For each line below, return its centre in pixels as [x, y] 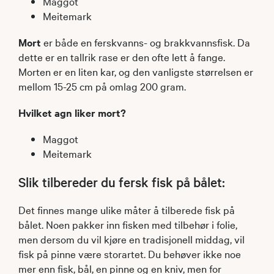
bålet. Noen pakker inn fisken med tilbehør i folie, [128, 224]
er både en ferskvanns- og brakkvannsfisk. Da [147, 42]
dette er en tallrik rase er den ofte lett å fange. [122, 57]
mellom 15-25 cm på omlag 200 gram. [102, 86]
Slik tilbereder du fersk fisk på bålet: [122, 182]
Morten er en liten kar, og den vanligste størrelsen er [136, 72]
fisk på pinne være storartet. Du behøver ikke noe [130, 254]
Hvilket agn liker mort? [72, 113]
